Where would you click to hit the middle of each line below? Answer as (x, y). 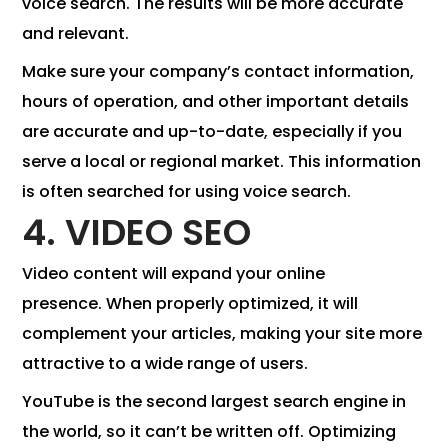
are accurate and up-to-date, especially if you (212, 132)
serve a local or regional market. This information (222, 162)
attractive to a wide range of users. (165, 364)
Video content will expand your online (174, 274)
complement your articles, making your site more (222, 334)
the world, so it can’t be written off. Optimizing (209, 432)
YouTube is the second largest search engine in (214, 402)
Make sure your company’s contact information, (218, 72)
